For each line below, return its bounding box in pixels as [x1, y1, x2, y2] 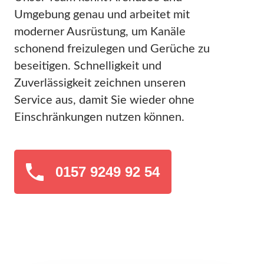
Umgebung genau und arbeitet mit [14, 9, 190, 21]
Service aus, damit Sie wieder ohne [14, 94, 194, 107]
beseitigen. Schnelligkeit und [14, 60, 161, 72]
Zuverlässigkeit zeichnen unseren [14, 77, 186, 90]
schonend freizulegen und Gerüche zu [14, 43, 210, 55]
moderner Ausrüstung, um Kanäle [14, 26, 186, 38]
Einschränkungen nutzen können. [14, 111, 184, 124]
